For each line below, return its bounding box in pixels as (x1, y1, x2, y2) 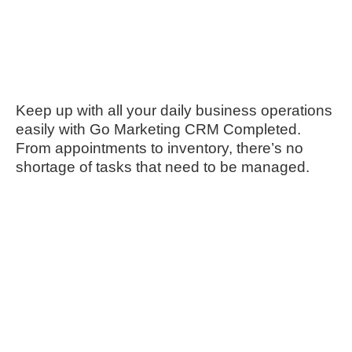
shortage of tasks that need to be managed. (16, 158, 310, 175)
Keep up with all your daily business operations (16, 101, 332, 119)
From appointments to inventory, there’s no (16, 139, 303, 156)
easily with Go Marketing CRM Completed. (16, 120, 301, 137)
